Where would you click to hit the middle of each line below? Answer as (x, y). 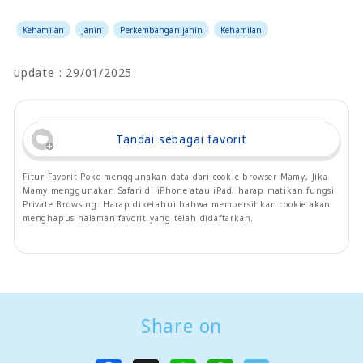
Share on (181, 325)
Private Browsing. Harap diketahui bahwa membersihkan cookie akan (177, 204)
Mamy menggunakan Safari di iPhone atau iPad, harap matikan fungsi (179, 190)
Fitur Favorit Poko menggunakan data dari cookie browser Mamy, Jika (175, 176)
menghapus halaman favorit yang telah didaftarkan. (139, 218)
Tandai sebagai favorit (181, 139)
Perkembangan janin (162, 30)
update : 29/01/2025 (73, 72)
